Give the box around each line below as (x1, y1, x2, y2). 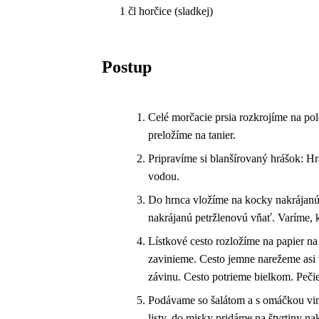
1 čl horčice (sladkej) (120, 4, 214, 17)
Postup (102, 57, 152, 76)
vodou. (148, 169, 180, 182)
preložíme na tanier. (148, 128, 236, 141)
